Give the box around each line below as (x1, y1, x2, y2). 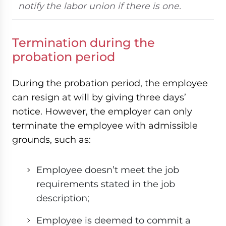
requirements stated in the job (36, 179, 175, 190)
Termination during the (12, 35, 155, 50)
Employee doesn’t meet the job (36, 164, 179, 176)
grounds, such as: (12, 134, 91, 145)
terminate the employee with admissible (12, 120, 198, 131)
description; (36, 193, 89, 204)
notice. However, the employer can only (12, 106, 192, 117)
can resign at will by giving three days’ (12, 92, 186, 103)
